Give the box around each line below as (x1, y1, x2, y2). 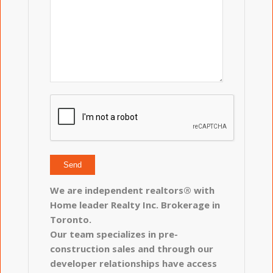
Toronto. (50, 213, 92, 225)
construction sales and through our (50, 242, 214, 255)
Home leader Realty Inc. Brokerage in (50, 198, 221, 211)
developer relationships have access (50, 257, 218, 269)
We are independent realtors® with (50, 183, 215, 196)
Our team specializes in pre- (50, 227, 179, 240)
